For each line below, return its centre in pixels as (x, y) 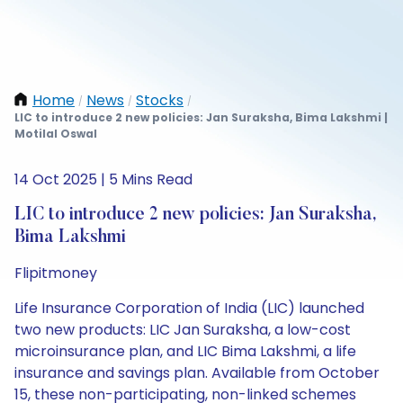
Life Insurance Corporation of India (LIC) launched (189, 308)
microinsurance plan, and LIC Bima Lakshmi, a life (185, 351)
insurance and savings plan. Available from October (197, 373)
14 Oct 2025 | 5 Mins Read (103, 179)
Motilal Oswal (56, 134)
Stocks (160, 100)
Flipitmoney (56, 273)
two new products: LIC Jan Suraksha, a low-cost (183, 330)
